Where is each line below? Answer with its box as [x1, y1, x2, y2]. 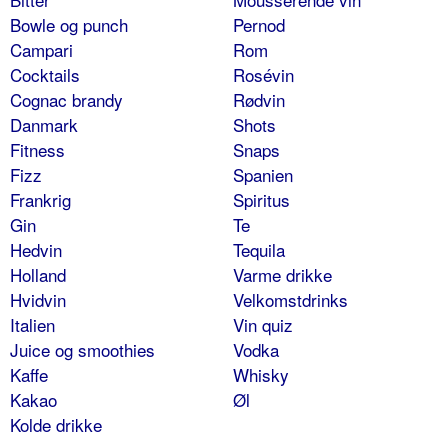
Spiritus [232, 186, 290, 212]
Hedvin [10, 236, 62, 262]
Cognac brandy [10, 86, 123, 112]
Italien [10, 311, 55, 337]
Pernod [232, 11, 285, 37]
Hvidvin [10, 286, 66, 312]
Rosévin [232, 61, 294, 87]
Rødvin [232, 86, 285, 112]
